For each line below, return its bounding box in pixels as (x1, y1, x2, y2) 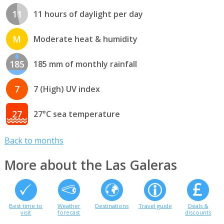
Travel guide (138, 202, 172, 210)
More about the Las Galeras (4, 156, 177, 174)
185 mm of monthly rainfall (33, 58, 137, 69)
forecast (57, 208, 80, 216)
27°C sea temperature (33, 108, 120, 119)
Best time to (9, 202, 43, 210)
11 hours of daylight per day (33, 8, 143, 19)
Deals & (187, 202, 208, 210)
